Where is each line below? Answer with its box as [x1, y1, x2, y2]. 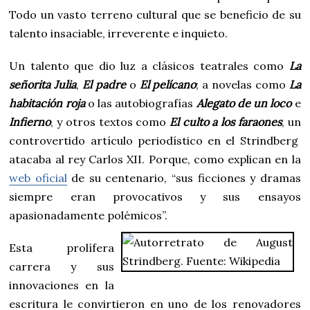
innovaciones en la [9, 277, 114, 292]
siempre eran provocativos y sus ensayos [9, 189, 301, 203]
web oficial [9, 170, 67, 185]
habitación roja [9, 95, 85, 110]
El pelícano [139, 77, 197, 91]
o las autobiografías [84, 95, 197, 110]
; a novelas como [196, 77, 289, 91]
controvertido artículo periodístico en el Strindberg [9, 133, 301, 147]
